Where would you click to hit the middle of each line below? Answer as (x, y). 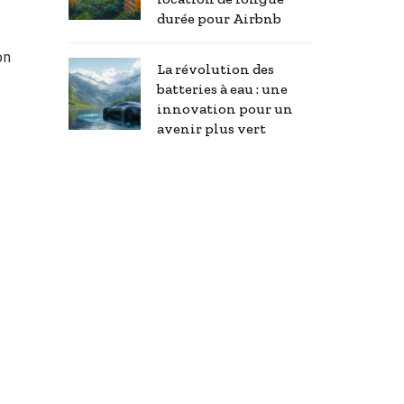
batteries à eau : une (222, 89)
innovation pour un (225, 109)
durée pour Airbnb (219, 19)
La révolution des (216, 69)
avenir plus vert (211, 129)
